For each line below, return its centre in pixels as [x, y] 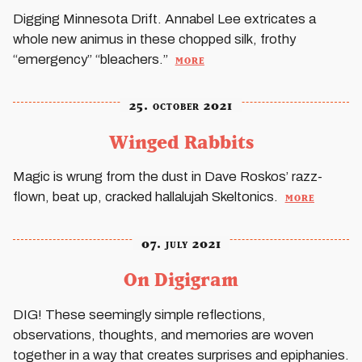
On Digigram [181, 279]
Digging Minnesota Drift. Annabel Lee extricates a [164, 19]
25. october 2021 [181, 105]
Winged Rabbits [181, 141]
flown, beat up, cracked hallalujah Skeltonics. [147, 197]
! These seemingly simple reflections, [152, 314]
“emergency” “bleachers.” [92, 60]
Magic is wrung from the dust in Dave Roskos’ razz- [168, 177]
